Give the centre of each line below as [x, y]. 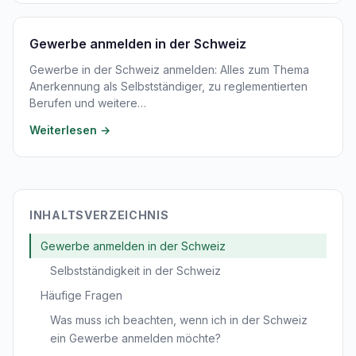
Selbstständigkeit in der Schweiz [135, 271]
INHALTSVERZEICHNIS [99, 215]
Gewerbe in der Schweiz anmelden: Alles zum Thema [169, 70]
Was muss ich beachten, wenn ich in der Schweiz [179, 320]
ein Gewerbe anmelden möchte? [135, 338]
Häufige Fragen [81, 295]
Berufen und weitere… [88, 103]
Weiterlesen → [70, 130]
